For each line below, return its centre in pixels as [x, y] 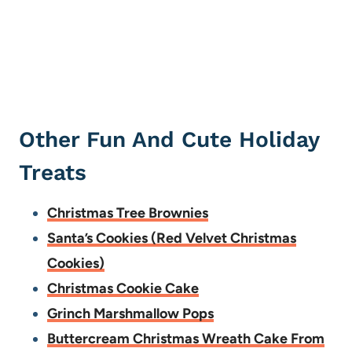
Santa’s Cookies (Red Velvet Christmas [172, 238]
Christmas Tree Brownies [128, 213]
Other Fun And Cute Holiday [169, 140]
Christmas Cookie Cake [123, 289]
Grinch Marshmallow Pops [130, 314]
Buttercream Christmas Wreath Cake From [186, 339]
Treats [53, 173]
